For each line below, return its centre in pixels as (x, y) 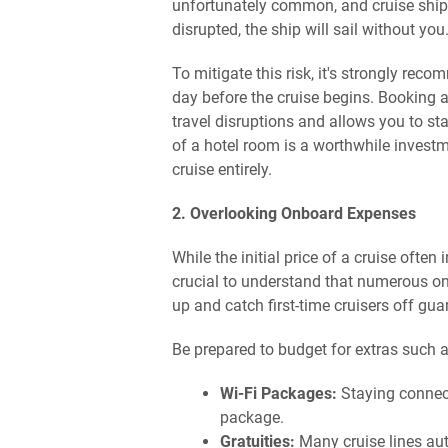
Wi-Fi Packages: (278, 394)
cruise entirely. (222, 170)
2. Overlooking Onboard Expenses (294, 214)
